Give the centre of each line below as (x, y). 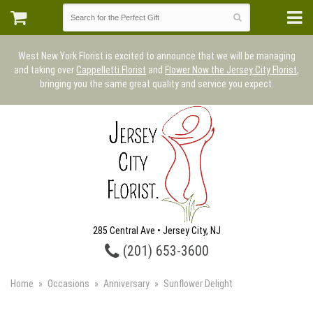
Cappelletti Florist (111, 70)
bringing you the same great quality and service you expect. (156, 84)
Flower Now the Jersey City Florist (231, 70)
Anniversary (126, 284)
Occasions (68, 284)
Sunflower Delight (198, 284)
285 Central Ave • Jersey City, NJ (156, 231)
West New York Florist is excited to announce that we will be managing (156, 56)
